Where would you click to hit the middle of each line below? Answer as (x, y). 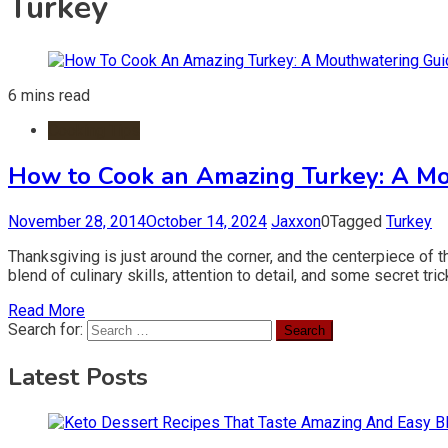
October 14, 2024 (206, 221)
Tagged (358, 221)
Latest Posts (78, 376)
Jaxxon (296, 221)
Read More (46, 310)
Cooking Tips (94, 130)
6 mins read (49, 95)
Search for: (45, 329)
